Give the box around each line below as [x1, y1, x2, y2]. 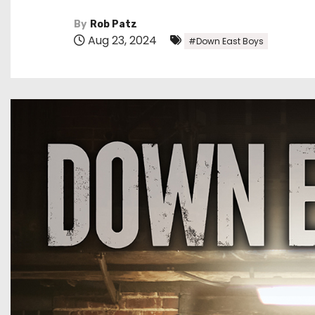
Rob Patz [90, 18, 137, 30]
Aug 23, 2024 [85, 32, 160, 49]
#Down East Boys [188, 34, 264, 47]
